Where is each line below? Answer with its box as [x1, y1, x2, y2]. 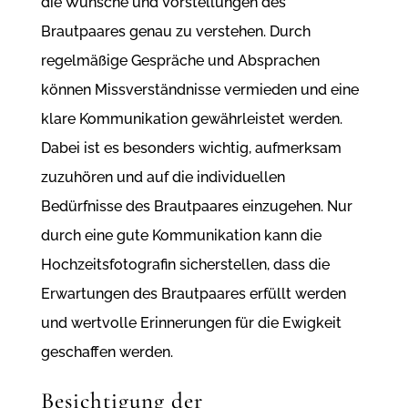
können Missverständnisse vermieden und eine [40, 81, 359, 99]
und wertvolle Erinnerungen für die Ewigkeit [40, 314, 342, 332]
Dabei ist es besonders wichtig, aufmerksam [40, 139, 342, 158]
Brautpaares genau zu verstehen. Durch [40, 23, 311, 41]
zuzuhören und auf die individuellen [40, 168, 285, 187]
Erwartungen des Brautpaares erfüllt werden [40, 285, 346, 303]
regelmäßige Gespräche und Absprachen [40, 52, 320, 70]
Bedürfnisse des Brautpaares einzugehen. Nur [40, 198, 352, 216]
